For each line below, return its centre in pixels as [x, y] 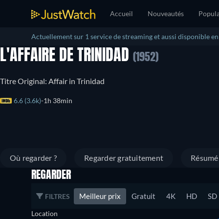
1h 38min [58, 100]
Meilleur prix [100, 196]
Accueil [121, 13]
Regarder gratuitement [124, 158]
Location [44, 213]
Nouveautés [166, 13]
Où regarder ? [33, 158]
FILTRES [57, 196]
